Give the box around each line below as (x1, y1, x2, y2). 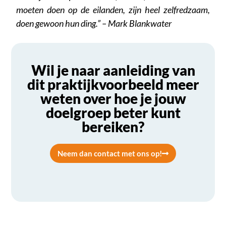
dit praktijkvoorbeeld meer (27, 76, 199, 93)
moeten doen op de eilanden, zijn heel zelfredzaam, (16, 4, 210, 16)
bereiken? (82, 118, 144, 136)
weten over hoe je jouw (40, 90, 186, 107)
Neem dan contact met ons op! (58, 149, 162, 158)
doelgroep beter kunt (45, 104, 181, 122)
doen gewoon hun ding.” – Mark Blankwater (16, 18, 174, 29)
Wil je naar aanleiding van (31, 62, 195, 79)
